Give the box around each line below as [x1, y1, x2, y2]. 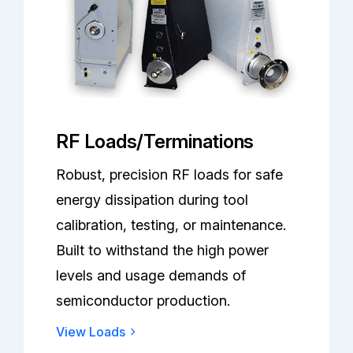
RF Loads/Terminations [56, 129, 255, 153]
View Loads [56, 323, 126, 340]
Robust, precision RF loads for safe [56, 165, 284, 183]
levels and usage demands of [56, 266, 247, 284]
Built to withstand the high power [56, 241, 269, 258]
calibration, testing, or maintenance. [56, 216, 287, 233]
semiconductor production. [56, 292, 231, 309]
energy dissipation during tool [56, 191, 249, 208]
